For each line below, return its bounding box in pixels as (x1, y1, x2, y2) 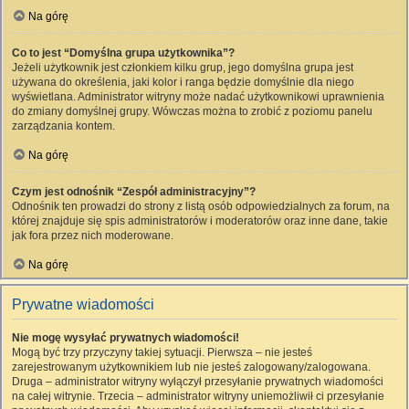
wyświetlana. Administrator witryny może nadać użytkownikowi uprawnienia (12, 90, 384, 103)
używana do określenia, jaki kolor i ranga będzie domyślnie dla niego (12, 76, 354, 89)
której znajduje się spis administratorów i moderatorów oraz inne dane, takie (12, 215, 388, 227)
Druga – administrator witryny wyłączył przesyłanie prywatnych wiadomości (12, 375, 383, 388)
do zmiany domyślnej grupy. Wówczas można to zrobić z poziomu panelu (12, 105, 372, 118)
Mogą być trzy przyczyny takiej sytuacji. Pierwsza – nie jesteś (12, 346, 312, 359)
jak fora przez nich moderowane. (12, 229, 173, 242)
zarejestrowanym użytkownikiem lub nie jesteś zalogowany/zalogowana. (12, 361, 371, 373)
